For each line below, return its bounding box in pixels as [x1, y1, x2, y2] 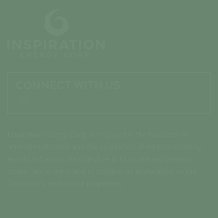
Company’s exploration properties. [7, 178, 123, 188]
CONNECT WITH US [16, 77, 121, 92]
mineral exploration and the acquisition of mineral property [7, 141, 201, 152]
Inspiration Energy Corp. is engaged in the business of [7, 129, 188, 140]
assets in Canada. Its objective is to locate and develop [7, 153, 193, 164]
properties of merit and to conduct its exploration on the [7, 165, 197, 176]
